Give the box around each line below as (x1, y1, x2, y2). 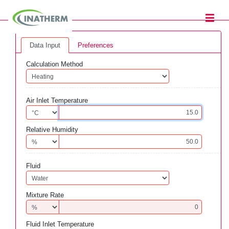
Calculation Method (26, 60, 83, 68)
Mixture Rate (26, 191, 64, 199)
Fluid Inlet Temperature (26, 220, 94, 228)
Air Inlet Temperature (26, 97, 88, 104)
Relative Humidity (26, 126, 78, 133)
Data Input (30, 41, 60, 49)
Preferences (78, 41, 113, 49)
